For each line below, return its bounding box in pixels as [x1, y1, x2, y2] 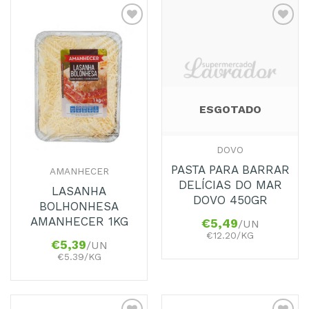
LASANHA [52, 184, 106, 199]
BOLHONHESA [39, 199, 119, 214]
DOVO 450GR [192, 193, 268, 208]
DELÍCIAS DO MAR [178, 178, 282, 192]
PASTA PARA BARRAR [170, 163, 290, 177]
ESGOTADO [199, 103, 261, 117]
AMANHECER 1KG [30, 215, 128, 229]
